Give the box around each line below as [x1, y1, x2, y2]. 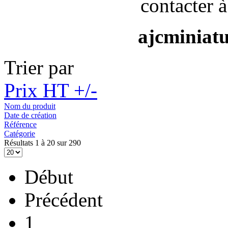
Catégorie [4, 129, 35, 138]
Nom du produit [4, 102, 55, 111]
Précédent [24, 189, 103, 211]
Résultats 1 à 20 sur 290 [4, 138, 81, 148]
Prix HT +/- [4, 79, 97, 102]
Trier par [4, 56, 74, 79]
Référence [4, 120, 37, 129]
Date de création [4, 111, 56, 120]
